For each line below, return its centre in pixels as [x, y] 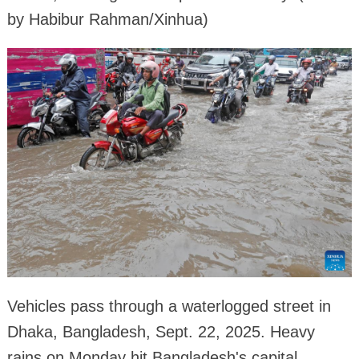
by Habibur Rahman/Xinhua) [107, 20]
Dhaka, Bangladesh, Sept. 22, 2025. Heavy [161, 332]
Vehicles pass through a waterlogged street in [169, 307]
